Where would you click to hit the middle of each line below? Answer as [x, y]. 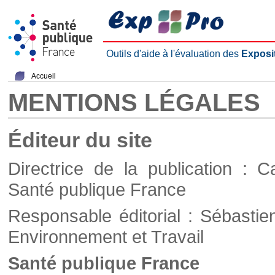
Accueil [44, 76]
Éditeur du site [80, 140]
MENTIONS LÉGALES [134, 103]
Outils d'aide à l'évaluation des [174, 54]
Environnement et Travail [106, 237]
